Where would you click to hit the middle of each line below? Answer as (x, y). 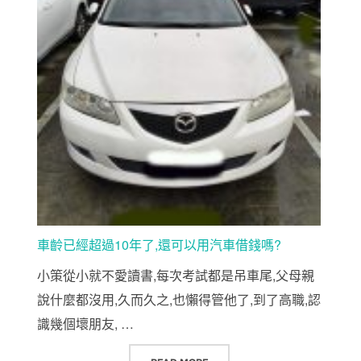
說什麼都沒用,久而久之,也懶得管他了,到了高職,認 (179, 299)
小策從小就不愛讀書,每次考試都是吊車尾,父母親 (176, 275)
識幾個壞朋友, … (85, 323)
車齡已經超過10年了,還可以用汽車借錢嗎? (159, 244)
